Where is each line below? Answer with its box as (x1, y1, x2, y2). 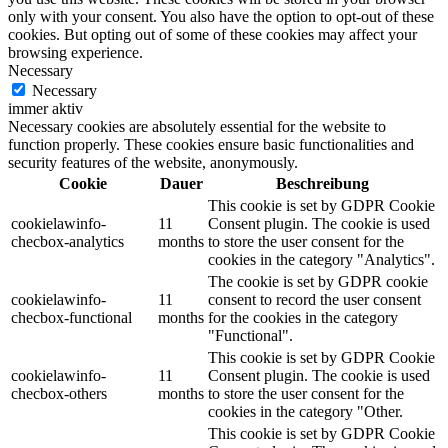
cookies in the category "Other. (208, 402, 403, 420)
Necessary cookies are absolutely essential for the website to (8, 117, 386, 135)
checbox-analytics (11, 232, 124, 250)
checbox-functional (11, 308, 132, 326)
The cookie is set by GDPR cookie (208, 272, 428, 290)
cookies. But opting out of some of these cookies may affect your (8, 25, 417, 43)
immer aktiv (8, 99, 83, 117)
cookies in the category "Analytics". (208, 250, 435, 268)
